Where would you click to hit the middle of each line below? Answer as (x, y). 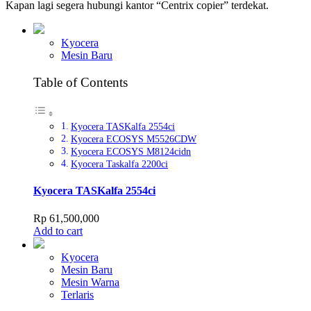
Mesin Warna (90, 282)
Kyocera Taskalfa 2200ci (119, 164)
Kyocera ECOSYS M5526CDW (133, 139)
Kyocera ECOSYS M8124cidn (131, 152)
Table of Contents (81, 82)
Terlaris (77, 294)
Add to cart (58, 230)
